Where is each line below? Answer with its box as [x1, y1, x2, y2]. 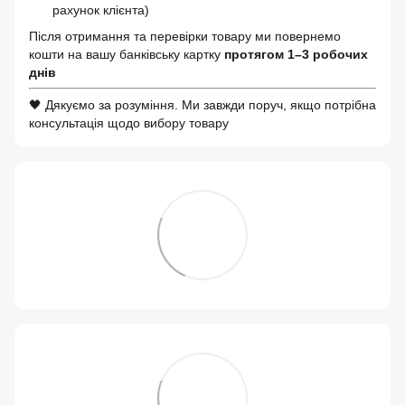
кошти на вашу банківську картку [29, 46, 224, 61]
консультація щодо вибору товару [29, 115, 229, 130]
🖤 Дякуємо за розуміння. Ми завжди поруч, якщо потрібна [29, 97, 376, 112]
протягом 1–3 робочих [224, 46, 368, 61]
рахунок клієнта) [52, 3, 149, 18]
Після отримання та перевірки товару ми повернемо [29, 28, 341, 43]
